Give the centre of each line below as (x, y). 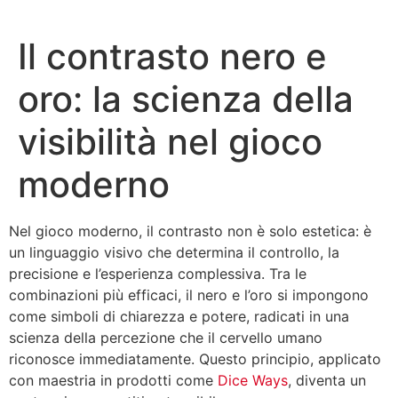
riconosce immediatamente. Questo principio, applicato (195, 359)
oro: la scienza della (186, 99)
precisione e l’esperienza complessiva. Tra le (158, 274)
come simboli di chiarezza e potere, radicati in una (179, 316)
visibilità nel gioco (170, 142)
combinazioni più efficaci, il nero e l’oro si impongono (189, 295)
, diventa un (327, 380)
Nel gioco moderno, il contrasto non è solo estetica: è (190, 231)
